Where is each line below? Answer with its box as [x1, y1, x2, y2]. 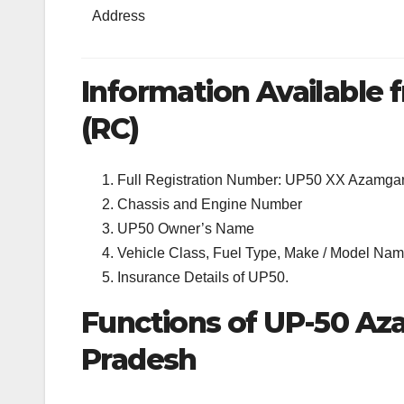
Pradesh [81, 341, 197, 377]
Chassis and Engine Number [117, 196, 302, 212]
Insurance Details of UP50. [117, 269, 289, 285]
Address [92, 8, 146, 24]
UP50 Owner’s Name [117, 220, 254, 236]
